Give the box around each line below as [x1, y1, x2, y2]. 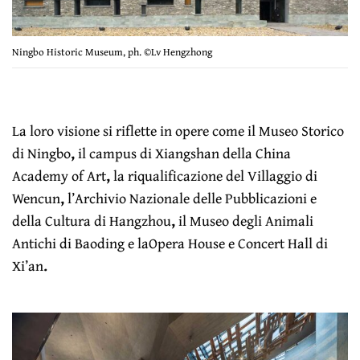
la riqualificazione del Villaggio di [113, 165, 318, 187]
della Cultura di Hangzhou [12, 210, 172, 232]
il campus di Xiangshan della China [78, 142, 292, 165]
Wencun [12, 187, 60, 210]
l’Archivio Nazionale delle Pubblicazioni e [67, 187, 317, 210]
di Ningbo [12, 142, 72, 165]
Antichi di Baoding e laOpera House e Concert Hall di [12, 232, 329, 255]
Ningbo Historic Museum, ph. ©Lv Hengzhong [12, 44, 212, 60]
